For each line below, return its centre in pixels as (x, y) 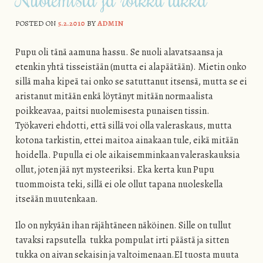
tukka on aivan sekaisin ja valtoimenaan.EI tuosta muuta (127, 255)
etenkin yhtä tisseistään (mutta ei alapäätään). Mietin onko (131, 67)
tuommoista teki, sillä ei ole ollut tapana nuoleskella (119, 185)
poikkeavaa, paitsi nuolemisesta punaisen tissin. (112, 111)
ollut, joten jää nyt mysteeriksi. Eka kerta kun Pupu (114, 170)
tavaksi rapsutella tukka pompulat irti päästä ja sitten (122, 240)
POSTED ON (36, 23)
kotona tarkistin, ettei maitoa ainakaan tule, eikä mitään (127, 141)
